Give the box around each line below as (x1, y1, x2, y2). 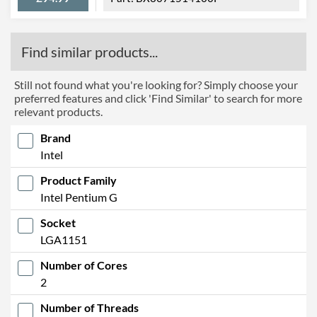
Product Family (40, 173, 117, 187)
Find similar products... (21, 42, 158, 60)
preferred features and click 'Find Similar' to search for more (14, 91, 302, 105)
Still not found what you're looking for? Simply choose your (14, 77, 298, 91)
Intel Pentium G (40, 190, 117, 204)
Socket (40, 215, 76, 229)
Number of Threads (40, 300, 139, 314)
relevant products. (14, 104, 103, 118)
